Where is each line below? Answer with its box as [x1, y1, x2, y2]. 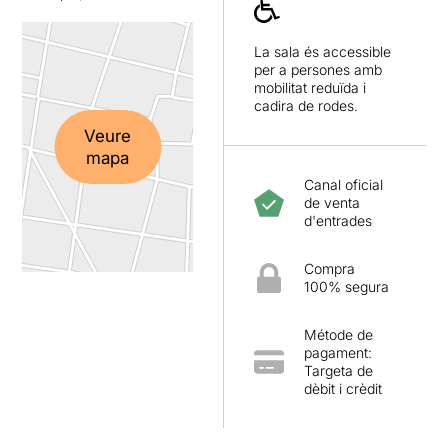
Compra [304, 260, 355, 277]
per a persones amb [254, 61, 382, 78]
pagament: [304, 344, 372, 361]
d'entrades [304, 212, 372, 229]
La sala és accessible [254, 43, 391, 60]
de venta [304, 194, 360, 211]
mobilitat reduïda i [254, 79, 366, 96]
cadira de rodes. [254, 97, 358, 114]
